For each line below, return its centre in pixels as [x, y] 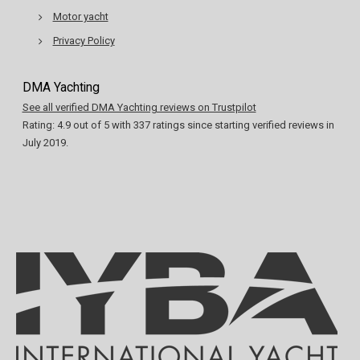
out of [87, 125]
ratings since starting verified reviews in [242, 125]
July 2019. [45, 142]
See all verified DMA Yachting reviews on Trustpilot [139, 107]
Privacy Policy [84, 40]
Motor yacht [80, 16]
